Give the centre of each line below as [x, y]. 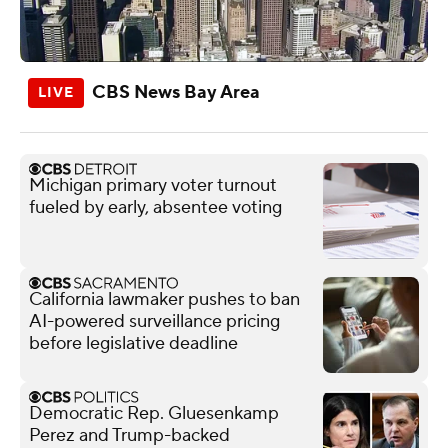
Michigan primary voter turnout [153, 185]
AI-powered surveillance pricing [154, 321]
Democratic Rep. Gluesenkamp [154, 413]
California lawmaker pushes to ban [164, 299]
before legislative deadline [133, 343]
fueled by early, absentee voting [155, 207]
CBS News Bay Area [176, 92]
